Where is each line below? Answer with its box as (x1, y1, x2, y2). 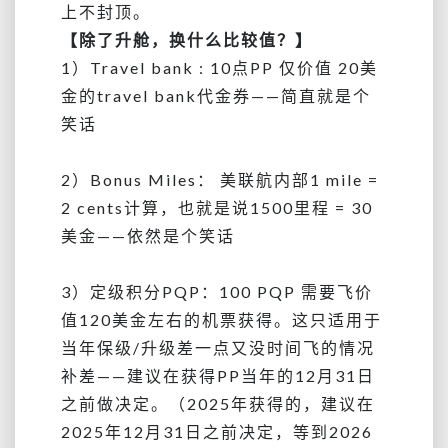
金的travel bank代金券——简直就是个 (61, 85, 371, 105)
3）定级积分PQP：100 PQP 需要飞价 (61, 281, 373, 301)
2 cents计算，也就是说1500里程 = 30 (61, 197, 373, 217)
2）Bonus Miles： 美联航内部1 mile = (61, 169, 379, 189)
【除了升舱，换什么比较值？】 (61, 29, 313, 49)
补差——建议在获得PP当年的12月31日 (61, 365, 375, 385)
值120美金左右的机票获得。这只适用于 (61, 309, 382, 329)
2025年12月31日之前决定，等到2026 (61, 421, 373, 441)
